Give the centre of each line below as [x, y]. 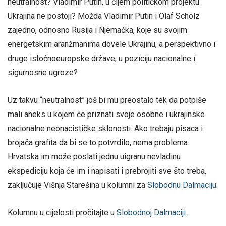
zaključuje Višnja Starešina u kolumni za [77, 185]
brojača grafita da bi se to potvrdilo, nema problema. [98, 142]
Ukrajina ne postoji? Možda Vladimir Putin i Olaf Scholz [104, 16]
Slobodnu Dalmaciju [182, 185]
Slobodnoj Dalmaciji [151, 213]
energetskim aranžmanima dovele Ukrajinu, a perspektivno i [111, 44]
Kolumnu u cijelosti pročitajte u [62, 213]
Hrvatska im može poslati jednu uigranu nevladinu [94, 156]
